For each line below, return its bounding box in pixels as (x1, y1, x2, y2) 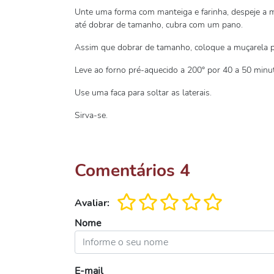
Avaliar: (75, 196, 109, 210)
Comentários (75, 159, 180, 182)
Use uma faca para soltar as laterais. (75, 87, 212, 98)
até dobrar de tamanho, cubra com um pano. (75, 19, 243, 31)
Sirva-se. (75, 109, 108, 121)
